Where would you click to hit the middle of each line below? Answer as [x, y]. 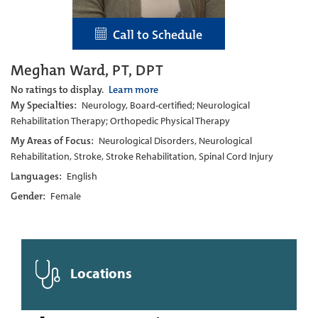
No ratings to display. [58, 89]
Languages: [37, 176]
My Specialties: [45, 105]
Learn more [133, 89]
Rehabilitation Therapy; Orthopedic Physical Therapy [120, 120]
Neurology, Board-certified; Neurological [166, 105]
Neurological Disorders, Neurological [175, 140]
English [82, 176]
